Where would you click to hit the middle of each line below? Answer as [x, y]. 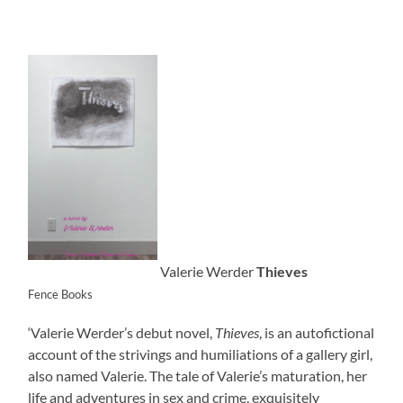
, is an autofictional [317, 332]
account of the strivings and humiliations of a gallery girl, [201, 354]
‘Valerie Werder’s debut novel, [122, 332]
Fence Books [61, 294]
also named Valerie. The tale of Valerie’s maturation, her [198, 376]
